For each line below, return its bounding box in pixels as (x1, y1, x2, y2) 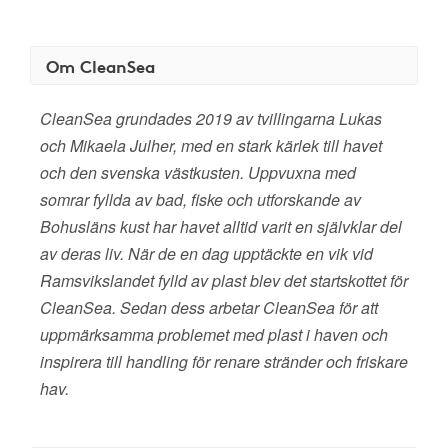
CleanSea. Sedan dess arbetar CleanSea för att (40, 296, 378, 319)
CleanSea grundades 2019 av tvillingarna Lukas (40, 107, 382, 130)
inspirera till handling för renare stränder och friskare (40, 350, 408, 373)
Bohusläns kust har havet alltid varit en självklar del (40, 215, 402, 238)
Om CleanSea (46, 53, 155, 78)
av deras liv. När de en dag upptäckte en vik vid (40, 242, 373, 265)
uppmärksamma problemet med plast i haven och (40, 323, 388, 346)
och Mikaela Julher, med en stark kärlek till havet (40, 134, 382, 157)
